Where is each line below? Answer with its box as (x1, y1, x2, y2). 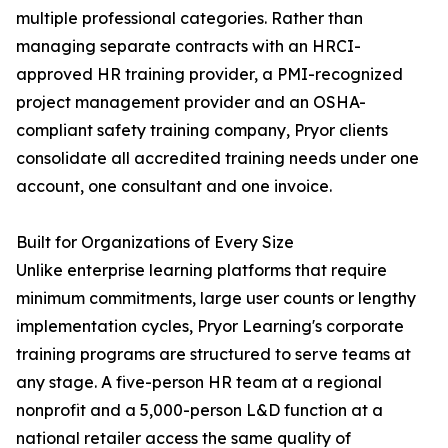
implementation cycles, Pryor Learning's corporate (16, 316, 404, 337)
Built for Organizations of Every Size (16, 232, 294, 253)
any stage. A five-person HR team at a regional (16, 372, 382, 393)
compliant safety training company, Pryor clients (16, 120, 388, 141)
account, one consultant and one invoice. (16, 176, 332, 197)
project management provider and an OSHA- (16, 92, 366, 113)
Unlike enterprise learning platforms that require (16, 260, 387, 281)
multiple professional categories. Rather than (16, 8, 363, 29)
